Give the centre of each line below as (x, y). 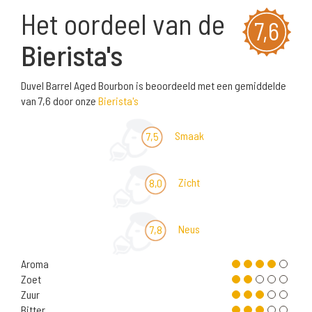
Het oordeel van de (123, 24)
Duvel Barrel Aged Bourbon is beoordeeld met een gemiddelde (154, 86)
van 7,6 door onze (60, 101)
